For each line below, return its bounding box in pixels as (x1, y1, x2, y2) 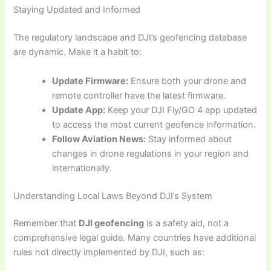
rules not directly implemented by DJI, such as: (13, 247, 205, 258)
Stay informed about (146, 133, 232, 145)
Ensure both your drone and (128, 75, 247, 87)
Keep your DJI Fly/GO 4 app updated (105, 104, 258, 116)
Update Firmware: (52, 75, 129, 87)
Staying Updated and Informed (13, 4, 141, 16)
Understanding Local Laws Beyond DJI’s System (13, 190, 213, 201)
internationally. (52, 162, 113, 174)
